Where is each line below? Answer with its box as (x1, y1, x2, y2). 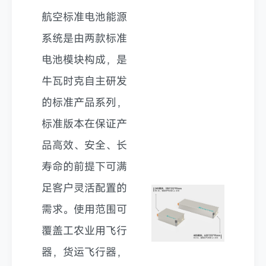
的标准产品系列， (42, 95, 127, 109)
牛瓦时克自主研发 (42, 74, 127, 88)
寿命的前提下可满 (42, 159, 127, 173)
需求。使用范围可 (42, 202, 127, 216)
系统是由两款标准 (42, 31, 127, 45)
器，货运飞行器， (42, 245, 127, 259)
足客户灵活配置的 (42, 180, 127, 195)
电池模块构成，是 (42, 52, 127, 66)
